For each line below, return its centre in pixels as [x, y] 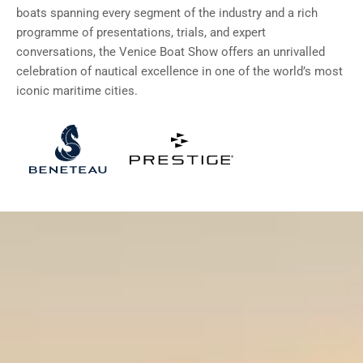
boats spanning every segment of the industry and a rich [167, 13]
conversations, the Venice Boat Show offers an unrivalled [171, 52]
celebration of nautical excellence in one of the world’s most [179, 71]
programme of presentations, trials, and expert [141, 32]
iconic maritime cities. [77, 91]
